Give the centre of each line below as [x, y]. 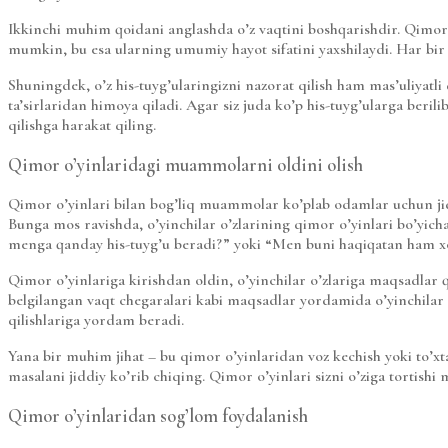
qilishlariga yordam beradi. [96, 320]
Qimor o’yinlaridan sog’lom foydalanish [158, 416]
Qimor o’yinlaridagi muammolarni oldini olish [185, 164]
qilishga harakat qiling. [82, 124]
